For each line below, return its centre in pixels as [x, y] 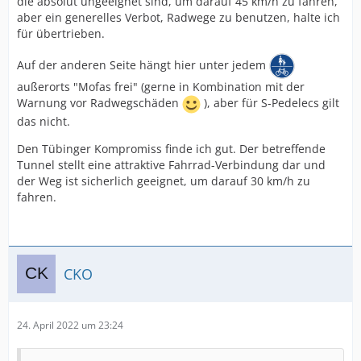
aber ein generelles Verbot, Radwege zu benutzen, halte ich [178, 17]
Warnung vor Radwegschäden [100, 103]
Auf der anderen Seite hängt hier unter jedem [143, 64]
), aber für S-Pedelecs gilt [270, 103]
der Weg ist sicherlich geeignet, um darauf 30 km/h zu [164, 181]
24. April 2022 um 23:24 [70, 325]
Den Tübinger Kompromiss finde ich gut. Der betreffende [171, 149]
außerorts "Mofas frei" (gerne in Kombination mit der [161, 87]
